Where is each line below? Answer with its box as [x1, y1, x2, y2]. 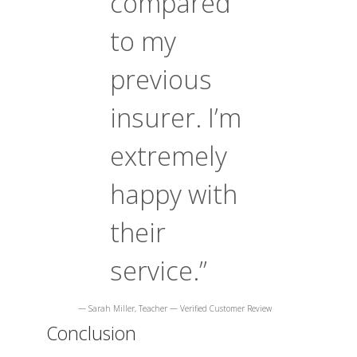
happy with [110, 176, 237, 212]
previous [110, 61, 212, 97]
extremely [110, 138, 227, 174]
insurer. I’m [110, 100, 241, 135]
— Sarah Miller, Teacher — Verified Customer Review [78, 303, 272, 315]
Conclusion [46, 320, 136, 347]
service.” [110, 253, 207, 288]
